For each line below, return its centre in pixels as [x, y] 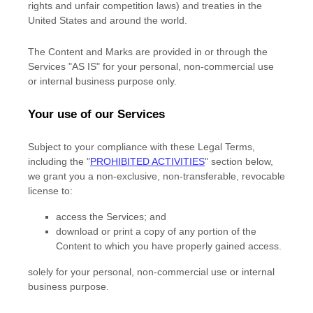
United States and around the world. [108, 20]
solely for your [60, 272]
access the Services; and [111, 217]
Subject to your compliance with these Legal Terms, [141, 147]
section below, [241, 161]
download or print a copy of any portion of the [156, 231]
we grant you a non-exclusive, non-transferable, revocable [156, 176]
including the [57, 161]
